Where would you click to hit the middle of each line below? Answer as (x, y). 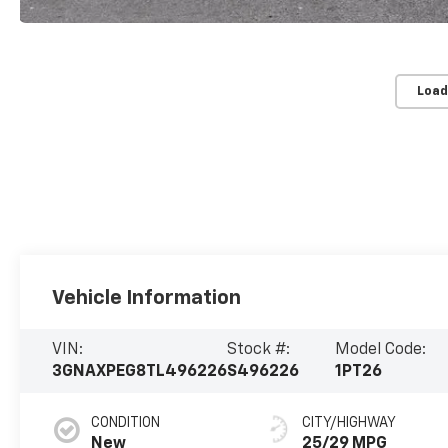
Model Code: (380, 350)
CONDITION (126, 423)
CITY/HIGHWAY (349, 423)
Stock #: (259, 350)
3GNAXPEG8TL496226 (140, 372)
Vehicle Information (147, 298)
